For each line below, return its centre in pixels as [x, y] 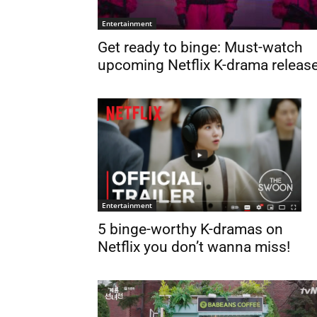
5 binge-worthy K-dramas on [190, 229]
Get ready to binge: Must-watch [200, 47]
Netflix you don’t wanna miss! [194, 247]
